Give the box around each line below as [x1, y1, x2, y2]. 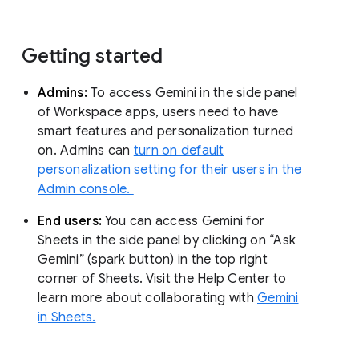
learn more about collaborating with [38, 289, 257, 306]
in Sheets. [38, 309, 96, 325]
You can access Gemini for [102, 212, 264, 229]
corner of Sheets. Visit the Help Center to [38, 270, 287, 287]
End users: [38, 212, 103, 229]
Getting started [22, 43, 167, 68]
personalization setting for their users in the [38, 161, 302, 178]
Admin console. [38, 180, 134, 197]
